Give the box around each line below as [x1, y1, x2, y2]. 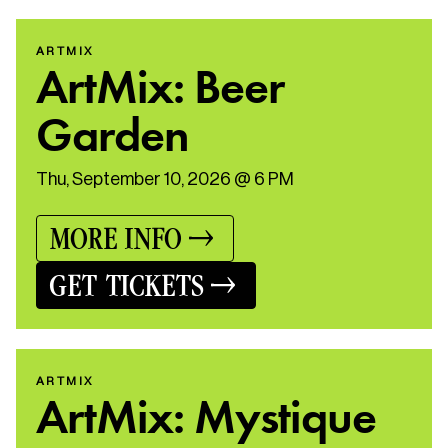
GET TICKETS [49, 267, 203, 304]
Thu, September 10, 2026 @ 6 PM [36, 168, 294, 189]
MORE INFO [49, 220, 181, 257]
